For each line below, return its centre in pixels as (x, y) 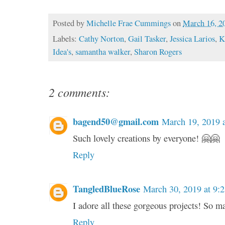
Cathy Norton (102, 39)
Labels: (66, 39)
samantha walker (103, 52)
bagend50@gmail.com (116, 122)
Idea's (62, 52)
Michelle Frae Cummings (129, 23)
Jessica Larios (193, 39)
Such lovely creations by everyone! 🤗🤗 (146, 138)
